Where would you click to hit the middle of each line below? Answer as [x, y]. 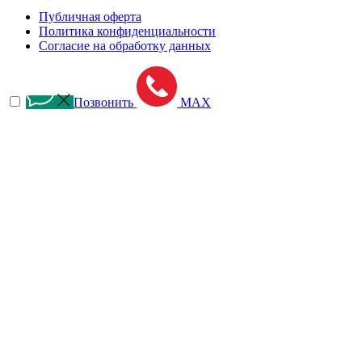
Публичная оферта [90, 16]
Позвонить [103, 102]
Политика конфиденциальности [127, 31]
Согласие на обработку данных [125, 45]
